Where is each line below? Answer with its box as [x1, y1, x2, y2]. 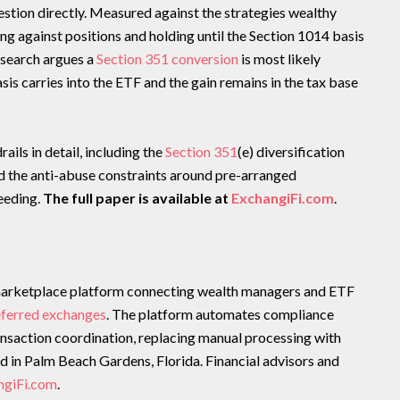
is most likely [237, 50, 321, 67]
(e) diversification [237, 143, 345, 160]
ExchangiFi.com [230, 189, 334, 206]
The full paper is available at [42, 189, 231, 206]
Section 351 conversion [96, 50, 238, 67]
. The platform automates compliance [105, 305, 334, 322]
